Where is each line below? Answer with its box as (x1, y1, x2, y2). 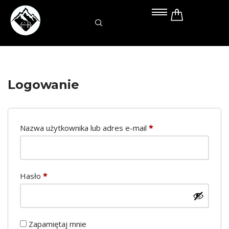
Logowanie (8, 77, 79, 92)
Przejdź (8, 22, 35, 33)
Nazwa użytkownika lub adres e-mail (20, 123, 149, 133)
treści (8, 47, 27, 57)
